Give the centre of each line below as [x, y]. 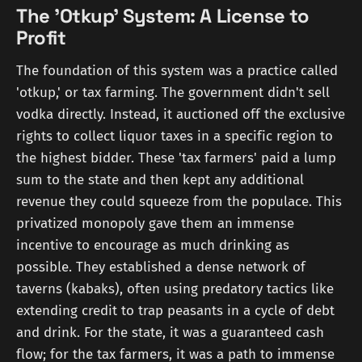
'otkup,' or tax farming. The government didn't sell [173, 93]
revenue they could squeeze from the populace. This [179, 202]
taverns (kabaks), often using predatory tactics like [175, 289]
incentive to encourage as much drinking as [153, 246]
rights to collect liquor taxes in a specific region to [175, 137]
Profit [41, 38]
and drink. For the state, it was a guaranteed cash [170, 333]
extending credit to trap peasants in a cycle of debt [175, 311]
